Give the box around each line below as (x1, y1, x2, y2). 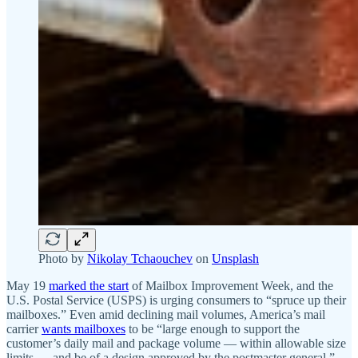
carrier (6, 321, 42, 336)
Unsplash (212, 251, 259, 265)
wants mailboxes (42, 321, 125, 336)
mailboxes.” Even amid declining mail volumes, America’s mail (6, 307, 325, 321)
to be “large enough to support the (125, 321, 300, 336)
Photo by (38, 251, 87, 265)
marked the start (49, 278, 129, 292)
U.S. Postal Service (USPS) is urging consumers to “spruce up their (6, 292, 346, 307)
